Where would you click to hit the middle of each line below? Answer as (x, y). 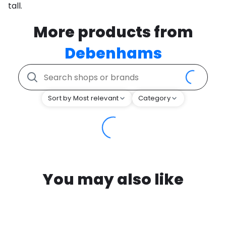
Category (154, 98)
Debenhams (113, 54)
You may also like (113, 180)
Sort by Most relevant (83, 98)
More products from (113, 33)
